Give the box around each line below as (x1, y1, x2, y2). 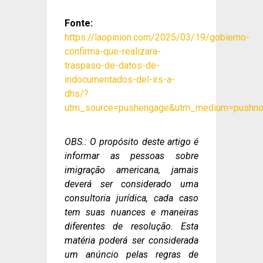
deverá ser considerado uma (65, 178, 198, 190)
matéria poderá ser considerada (65, 234, 198, 246)
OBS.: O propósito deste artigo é (65, 136, 198, 147)
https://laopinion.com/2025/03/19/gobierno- (65, 31, 249, 43)
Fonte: (65, 17, 93, 29)
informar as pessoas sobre (65, 150, 198, 161)
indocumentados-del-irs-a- (65, 73, 175, 85)
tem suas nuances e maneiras (65, 206, 198, 218)
